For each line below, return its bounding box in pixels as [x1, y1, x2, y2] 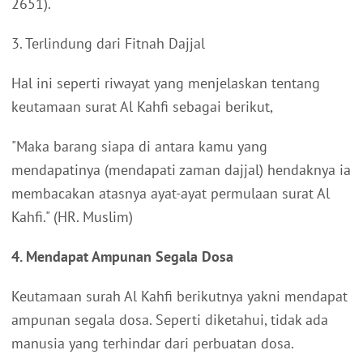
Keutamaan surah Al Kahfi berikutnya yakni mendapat [11, 286, 348, 305]
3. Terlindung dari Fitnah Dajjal [11, 33, 205, 53]
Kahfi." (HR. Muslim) [11, 207, 133, 226]
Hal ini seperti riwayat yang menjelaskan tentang [11, 73, 320, 92]
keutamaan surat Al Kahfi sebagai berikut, [11, 96, 273, 116]
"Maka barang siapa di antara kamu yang [11, 136, 267, 156]
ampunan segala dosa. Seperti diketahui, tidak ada [11, 310, 328, 329]
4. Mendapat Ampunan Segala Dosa [11, 246, 233, 266]
